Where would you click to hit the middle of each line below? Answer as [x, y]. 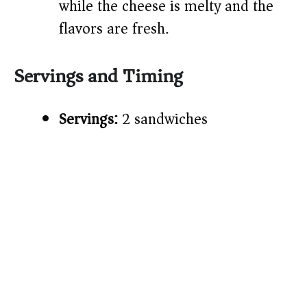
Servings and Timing [98, 77]
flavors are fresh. [114, 29]
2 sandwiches [163, 120]
